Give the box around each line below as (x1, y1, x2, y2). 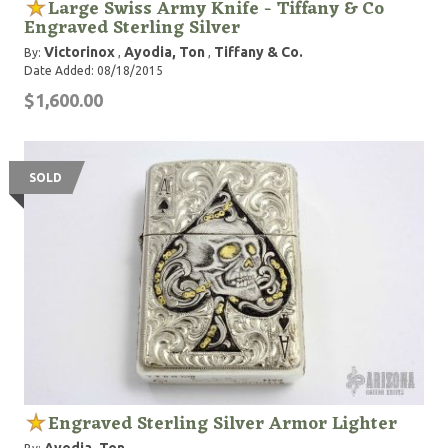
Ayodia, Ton (124, 44, 205, 60)
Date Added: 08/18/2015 (24, 64, 163, 77)
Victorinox (44, 44, 115, 60)
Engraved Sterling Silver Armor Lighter (48, 408, 397, 440)
